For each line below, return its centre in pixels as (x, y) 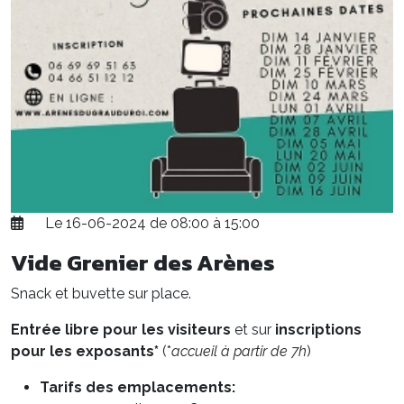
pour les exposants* (87, 352)
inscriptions (318, 330)
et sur (253, 330)
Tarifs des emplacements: (138, 388)
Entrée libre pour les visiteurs (121, 330)
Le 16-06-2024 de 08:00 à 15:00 (152, 224)
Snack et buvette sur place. (101, 294)
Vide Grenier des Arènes (142, 263)
